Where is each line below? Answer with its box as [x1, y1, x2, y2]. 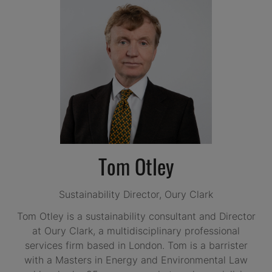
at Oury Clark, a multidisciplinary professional [32, 224, 240, 238]
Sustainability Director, [59, 188, 165, 202]
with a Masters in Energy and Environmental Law [24, 253, 248, 267]
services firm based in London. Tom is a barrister [24, 239, 248, 253]
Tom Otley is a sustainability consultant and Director [16, 209, 256, 223]
